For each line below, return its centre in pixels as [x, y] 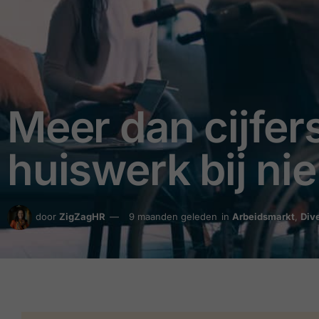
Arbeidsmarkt [263, 217]
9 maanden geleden [173, 217]
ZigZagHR [82, 217]
